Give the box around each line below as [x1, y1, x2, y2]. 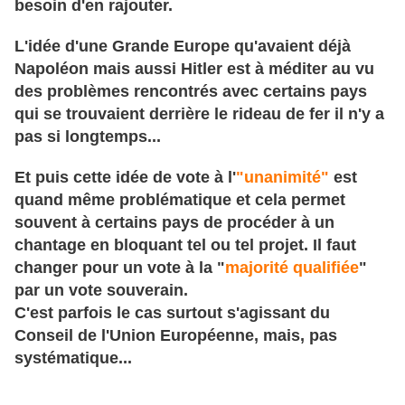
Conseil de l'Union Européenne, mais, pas [14, 325, 337, 344]
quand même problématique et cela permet [14, 190, 345, 209]
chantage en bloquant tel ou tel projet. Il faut [14, 235, 356, 254]
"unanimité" [236, 167, 329, 186]
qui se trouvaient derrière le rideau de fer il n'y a [14, 104, 384, 123]
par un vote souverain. [14, 280, 188, 299]
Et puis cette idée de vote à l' [14, 167, 236, 186]
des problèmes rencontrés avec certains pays [14, 81, 367, 100]
